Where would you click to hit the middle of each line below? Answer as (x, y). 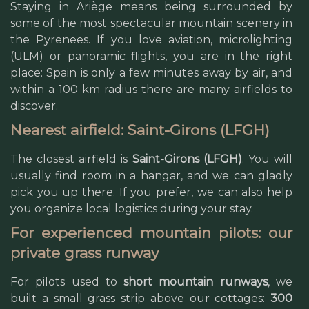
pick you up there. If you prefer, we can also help (151, 192)
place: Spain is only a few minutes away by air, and (151, 73)
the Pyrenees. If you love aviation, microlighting (151, 40)
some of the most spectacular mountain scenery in (151, 23)
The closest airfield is (71, 159)
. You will (267, 159)
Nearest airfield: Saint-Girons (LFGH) (140, 130)
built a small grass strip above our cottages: (140, 298)
